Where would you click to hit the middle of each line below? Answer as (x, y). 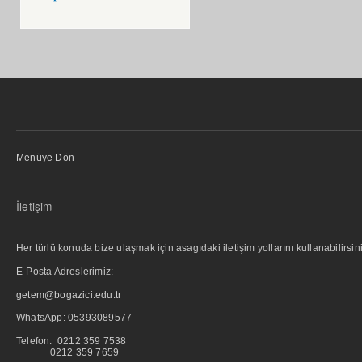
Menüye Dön (45, 157)
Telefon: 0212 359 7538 (72, 341)
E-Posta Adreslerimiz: (65, 272)
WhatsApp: (42, 318)
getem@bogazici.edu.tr (69, 295)
